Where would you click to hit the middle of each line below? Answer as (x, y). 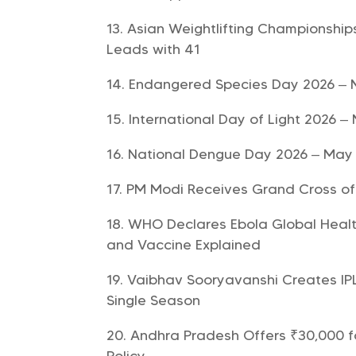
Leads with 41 (154, 49)
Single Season (154, 300)
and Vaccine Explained (184, 244)
